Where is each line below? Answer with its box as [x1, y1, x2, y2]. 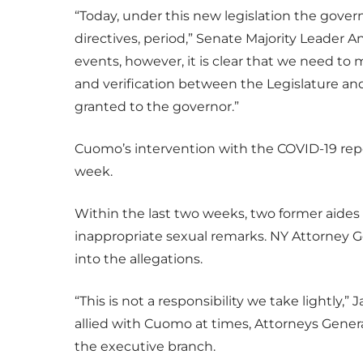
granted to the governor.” [75, 98, 239, 114]
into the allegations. [75, 250, 206, 267]
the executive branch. [75, 338, 216, 354]
